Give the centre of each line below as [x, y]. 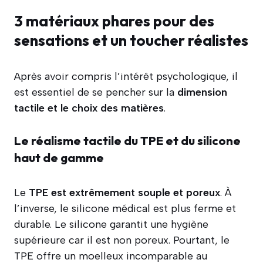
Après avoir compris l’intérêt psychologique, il [126, 76]
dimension [202, 92]
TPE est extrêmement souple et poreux [124, 192]
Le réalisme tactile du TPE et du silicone [127, 140]
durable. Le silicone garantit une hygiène [111, 224]
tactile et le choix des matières [89, 108]
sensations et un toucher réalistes [131, 40]
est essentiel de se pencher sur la [96, 92]
